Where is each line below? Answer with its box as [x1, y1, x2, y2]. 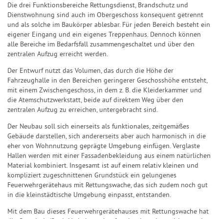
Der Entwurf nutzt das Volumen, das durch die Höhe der [7, 67, 174, 75]
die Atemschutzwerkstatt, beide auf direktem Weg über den [7, 96, 183, 105]
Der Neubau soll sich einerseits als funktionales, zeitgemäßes [7, 123, 189, 131]
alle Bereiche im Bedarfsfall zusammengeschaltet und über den [7, 41, 195, 49]
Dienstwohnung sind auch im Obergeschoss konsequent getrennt [7, 11, 203, 20]
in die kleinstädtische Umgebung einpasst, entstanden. [7, 191, 171, 199]
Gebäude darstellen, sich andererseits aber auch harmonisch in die [7, 132, 206, 141]
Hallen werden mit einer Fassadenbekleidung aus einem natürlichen [7, 152, 211, 160]
